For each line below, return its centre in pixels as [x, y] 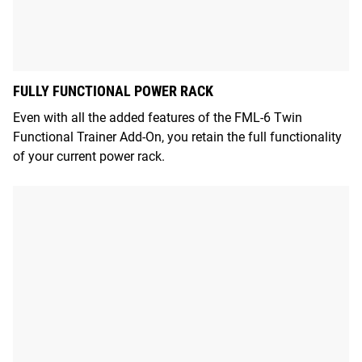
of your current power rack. [89, 157]
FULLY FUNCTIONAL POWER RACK [113, 91]
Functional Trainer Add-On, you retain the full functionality [177, 137]
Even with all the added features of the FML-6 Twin [158, 118]
